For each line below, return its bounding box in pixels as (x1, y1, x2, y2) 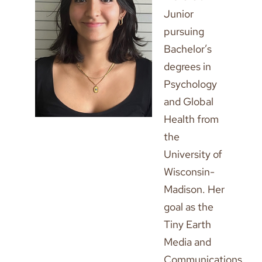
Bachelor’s (164, 42, 212, 56)
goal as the (164, 200, 213, 213)
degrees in (164, 60, 211, 73)
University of (164, 147, 222, 161)
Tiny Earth (164, 218, 211, 231)
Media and (164, 235, 211, 249)
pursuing (164, 25, 204, 38)
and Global (164, 95, 213, 108)
